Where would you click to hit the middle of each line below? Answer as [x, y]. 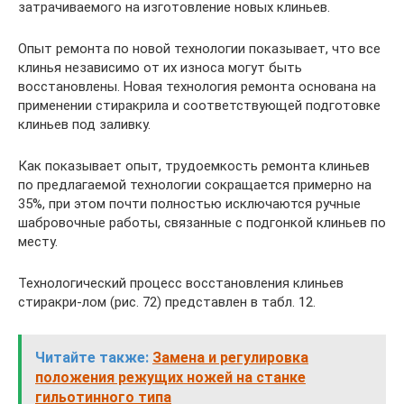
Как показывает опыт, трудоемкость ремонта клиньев [194, 166]
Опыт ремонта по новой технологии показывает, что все [199, 49]
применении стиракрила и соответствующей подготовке [199, 106]
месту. [38, 242]
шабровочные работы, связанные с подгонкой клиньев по [202, 223]
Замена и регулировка [230, 358]
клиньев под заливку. [84, 124]
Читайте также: [92, 358]
